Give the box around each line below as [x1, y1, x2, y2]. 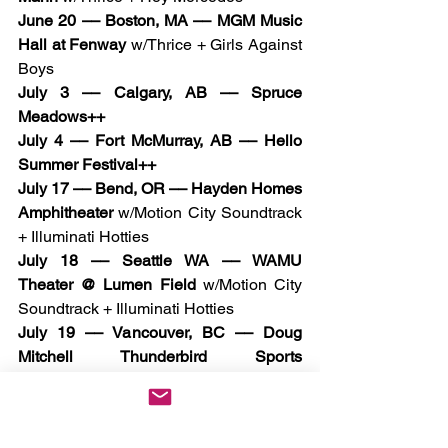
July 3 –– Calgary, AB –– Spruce [18, 83, 302, 103]
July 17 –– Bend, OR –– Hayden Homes [18, 179, 302, 199]
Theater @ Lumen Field [18, 275, 203, 295]
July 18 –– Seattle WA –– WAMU [18, 251, 302, 271]
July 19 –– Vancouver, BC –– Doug [18, 323, 302, 343]
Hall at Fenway [18, 35, 127, 55]
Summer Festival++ [18, 155, 156, 175]
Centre [18, 371, 66, 391]
